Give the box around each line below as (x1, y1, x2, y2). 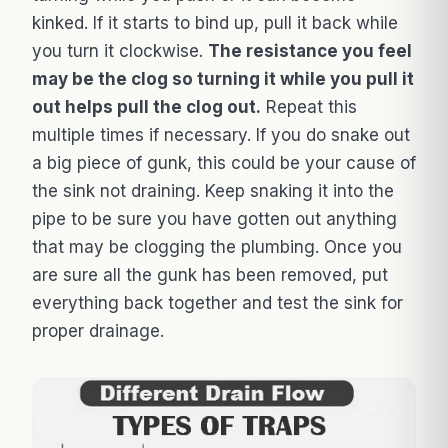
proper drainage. (32, 320, 164, 341)
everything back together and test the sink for (32, 292, 403, 313)
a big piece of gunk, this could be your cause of (32, 152, 416, 173)
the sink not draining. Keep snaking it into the (32, 180, 394, 201)
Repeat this (261, 96, 357, 117)
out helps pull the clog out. (32, 96, 261, 117)
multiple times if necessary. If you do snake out (32, 124, 410, 145)
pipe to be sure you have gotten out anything (32, 208, 397, 229)
